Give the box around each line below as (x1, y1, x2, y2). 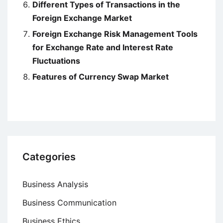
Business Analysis (22, 179, 88, 190)
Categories (22, 151, 76, 163)
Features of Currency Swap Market (32, 72, 169, 82)
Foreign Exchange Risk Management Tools (32, 29, 198, 39)
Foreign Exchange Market (32, 13, 132, 23)
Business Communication (22, 198, 116, 208)
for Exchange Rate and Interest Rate (32, 42, 173, 53)
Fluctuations (32, 56, 80, 66)
